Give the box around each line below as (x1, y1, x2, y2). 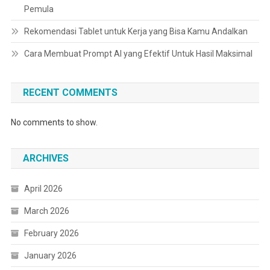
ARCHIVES (22, 152, 69, 164)
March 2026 (24, 206, 69, 216)
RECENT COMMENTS (22, 86, 118, 98)
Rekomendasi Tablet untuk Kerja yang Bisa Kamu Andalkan (24, 26, 248, 36)
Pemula (24, 4, 54, 14)
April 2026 (24, 183, 63, 193)
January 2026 (24, 250, 77, 260)
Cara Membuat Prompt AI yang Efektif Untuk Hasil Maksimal (24, 48, 253, 58)
